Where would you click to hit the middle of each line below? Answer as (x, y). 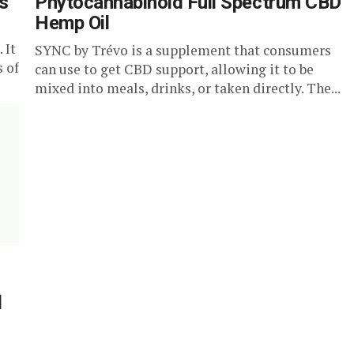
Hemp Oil (72, 23)
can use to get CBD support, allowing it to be (174, 69)
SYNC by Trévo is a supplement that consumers (183, 50)
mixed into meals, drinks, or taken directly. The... (188, 88)
